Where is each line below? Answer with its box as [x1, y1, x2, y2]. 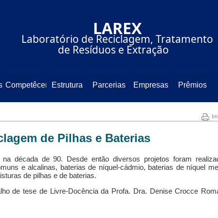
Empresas [133, 81, 168, 89]
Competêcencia [5, 81, 60, 89]
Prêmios [178, 81, 207, 89]
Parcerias [92, 81, 126, 89]
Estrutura [52, 81, 83, 89]
